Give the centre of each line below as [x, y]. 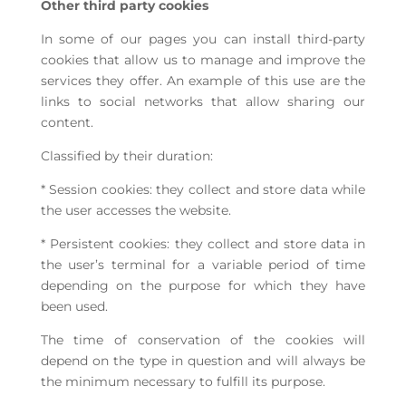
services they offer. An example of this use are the [203, 81]
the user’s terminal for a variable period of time [203, 265]
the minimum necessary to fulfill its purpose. [183, 382]
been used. [74, 307]
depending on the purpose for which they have [203, 286]
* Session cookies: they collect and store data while [203, 190]
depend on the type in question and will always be [203, 361]
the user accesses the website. [135, 211]
